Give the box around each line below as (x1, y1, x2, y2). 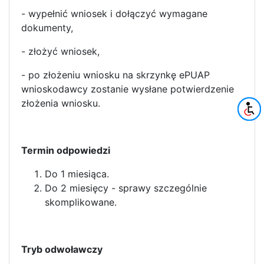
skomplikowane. (45, 196, 117, 208)
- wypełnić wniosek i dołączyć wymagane (21, 7, 207, 19)
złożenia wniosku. (21, 97, 100, 109)
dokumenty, (21, 21, 73, 34)
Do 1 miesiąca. (45, 167, 109, 180)
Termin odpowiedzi (21, 144, 110, 156)
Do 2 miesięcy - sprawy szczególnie (45, 181, 207, 194)
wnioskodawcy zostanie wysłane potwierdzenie (21, 82, 234, 95)
